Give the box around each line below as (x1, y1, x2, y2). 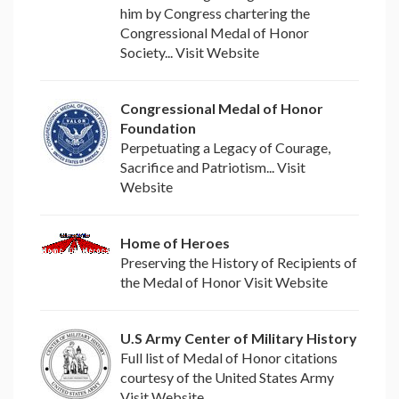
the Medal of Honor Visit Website (120, 273, 328, 291)
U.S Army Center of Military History (120, 330, 357, 347)
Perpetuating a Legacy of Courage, (120, 139, 330, 157)
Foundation (120, 119, 196, 137)
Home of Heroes (120, 234, 230, 252)
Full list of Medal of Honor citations (120, 349, 338, 367)
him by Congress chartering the (120, 4, 310, 22)
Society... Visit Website (120, 44, 259, 61)
